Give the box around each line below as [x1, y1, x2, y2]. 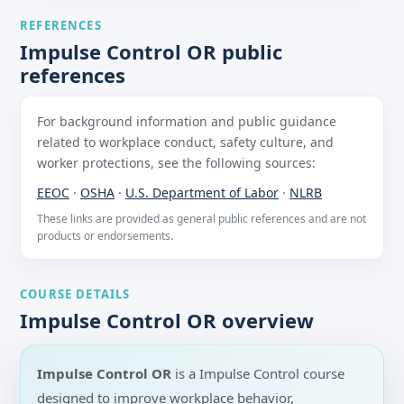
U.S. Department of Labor [125, 184, 279, 202]
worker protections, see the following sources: [37, 154, 316, 172]
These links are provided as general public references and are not [37, 211, 366, 227]
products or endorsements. [37, 228, 173, 244]
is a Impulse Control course [171, 364, 344, 383]
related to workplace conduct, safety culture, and [37, 133, 334, 151]
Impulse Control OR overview [20, 307, 314, 335]
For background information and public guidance [37, 113, 336, 131]
